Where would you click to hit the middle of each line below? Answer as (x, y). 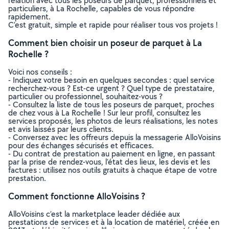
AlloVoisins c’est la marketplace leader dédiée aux (94, 214)
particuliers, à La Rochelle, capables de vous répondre (101, 8)
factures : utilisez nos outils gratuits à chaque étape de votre (113, 170)
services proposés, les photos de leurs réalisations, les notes (113, 121)
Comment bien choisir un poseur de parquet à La (105, 43)
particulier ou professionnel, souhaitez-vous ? (85, 96)
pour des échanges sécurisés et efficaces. (81, 145)
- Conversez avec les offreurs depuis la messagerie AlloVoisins (114, 137)
